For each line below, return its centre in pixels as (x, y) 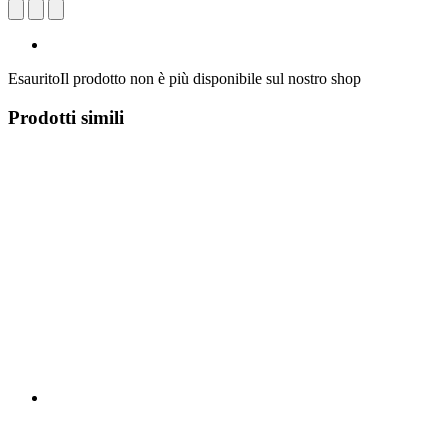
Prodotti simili (66, 117)
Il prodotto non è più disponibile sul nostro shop (210, 78)
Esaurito (34, 78)
